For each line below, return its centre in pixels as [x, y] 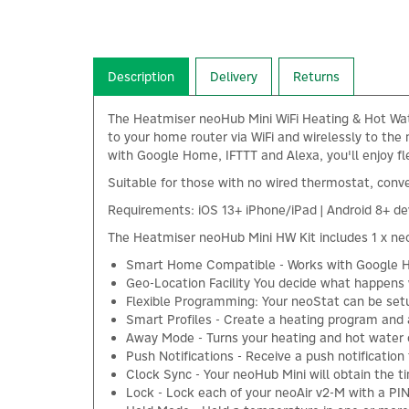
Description [141, 76]
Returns [316, 76]
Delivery [234, 76]
